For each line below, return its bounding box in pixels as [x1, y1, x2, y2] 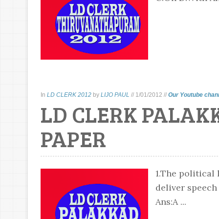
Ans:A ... [155, 196, 186, 207]
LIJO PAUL [100, 91, 130, 98]
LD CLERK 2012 [46, 91, 91, 98]
